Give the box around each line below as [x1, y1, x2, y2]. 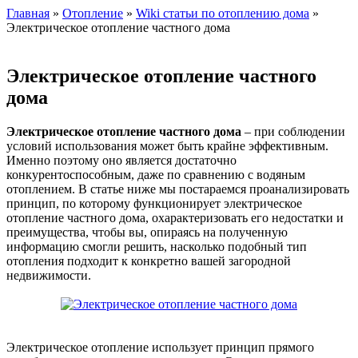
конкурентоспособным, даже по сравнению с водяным [6, 167, 305, 181]
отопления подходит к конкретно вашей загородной [6, 253, 291, 268]
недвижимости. [6, 268, 91, 282]
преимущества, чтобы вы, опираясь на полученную [6, 225, 288, 239]
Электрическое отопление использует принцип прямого [6, 340, 314, 354]
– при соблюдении [241, 124, 345, 138]
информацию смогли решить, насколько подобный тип [6, 239, 307, 253]
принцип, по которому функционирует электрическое [6, 196, 302, 210]
